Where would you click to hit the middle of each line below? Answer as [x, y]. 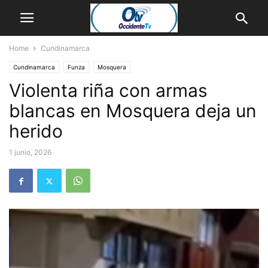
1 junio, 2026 [30, 152]
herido [36, 131]
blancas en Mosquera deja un [133, 111]
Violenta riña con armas [108, 90]
